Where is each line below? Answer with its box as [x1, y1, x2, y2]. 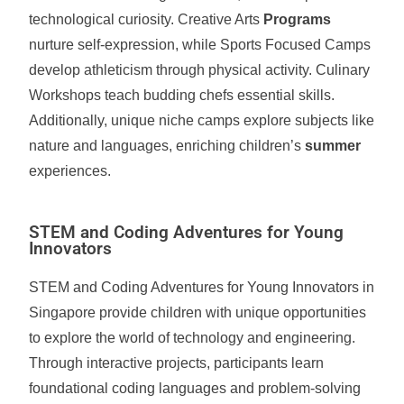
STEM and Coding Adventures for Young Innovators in [29, 280, 375, 295]
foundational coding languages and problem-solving [29, 381, 362, 396]
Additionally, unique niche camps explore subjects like [29, 113, 375, 128]
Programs [263, 12, 332, 27]
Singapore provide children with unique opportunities [29, 305, 367, 320]
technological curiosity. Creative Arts [29, 12, 264, 27]
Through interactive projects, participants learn [29, 355, 325, 371]
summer [305, 138, 362, 153]
